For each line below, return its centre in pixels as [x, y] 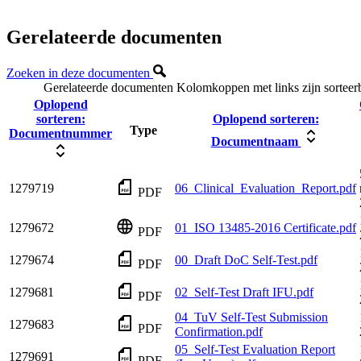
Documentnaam [256, 141]
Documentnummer [60, 133]
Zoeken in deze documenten [80, 73]
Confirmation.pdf [219, 331]
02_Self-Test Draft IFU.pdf [244, 292]
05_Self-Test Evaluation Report [255, 349]
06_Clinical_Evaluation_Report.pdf [266, 188]
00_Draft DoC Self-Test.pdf [246, 259]
